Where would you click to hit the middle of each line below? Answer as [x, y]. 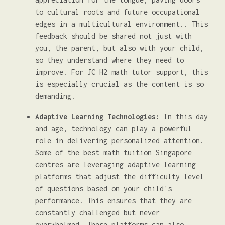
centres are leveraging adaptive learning [116, 164]
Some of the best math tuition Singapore [114, 152]
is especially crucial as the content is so [120, 84]
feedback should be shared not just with [114, 36]
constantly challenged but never [97, 213]
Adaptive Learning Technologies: [97, 116]
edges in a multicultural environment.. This [122, 24]
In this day [184, 116]
